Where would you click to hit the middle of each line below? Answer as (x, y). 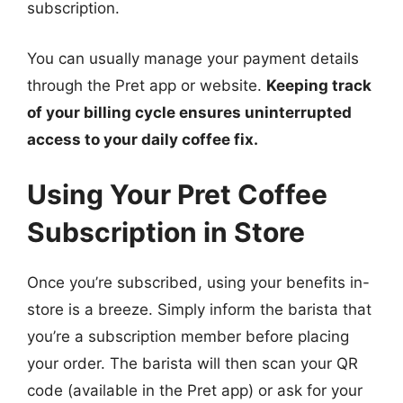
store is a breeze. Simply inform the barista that (199, 309)
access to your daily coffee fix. (143, 139)
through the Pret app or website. (147, 85)
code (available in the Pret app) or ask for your (195, 390)
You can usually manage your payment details (193, 58)
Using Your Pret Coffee (177, 194)
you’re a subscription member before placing (188, 336)
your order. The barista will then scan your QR (193, 363)
